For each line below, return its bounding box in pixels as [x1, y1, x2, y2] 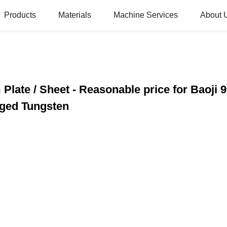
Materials [58, 11, 91, 19]
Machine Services [113, 11, 178, 19]
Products [4, 11, 36, 19]
